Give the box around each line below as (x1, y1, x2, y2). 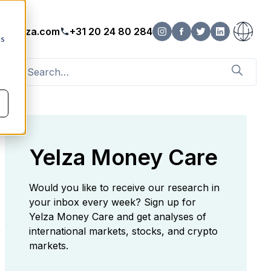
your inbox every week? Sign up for (29, 196, 196, 208)
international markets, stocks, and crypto (29, 225, 218, 237)
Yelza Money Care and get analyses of (29, 211, 206, 223)
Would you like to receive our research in (29, 181, 220, 194)
